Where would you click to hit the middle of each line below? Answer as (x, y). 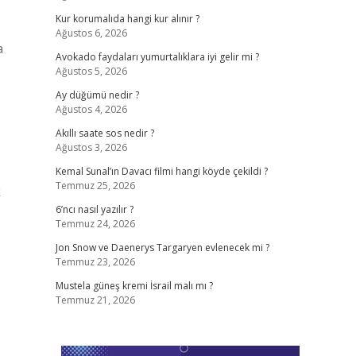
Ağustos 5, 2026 (91, 71)
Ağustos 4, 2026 (91, 109)
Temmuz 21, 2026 (95, 300)
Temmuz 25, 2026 (95, 186)
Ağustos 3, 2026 (91, 147)
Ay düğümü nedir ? (97, 95)
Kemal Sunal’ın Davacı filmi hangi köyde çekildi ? (161, 171)
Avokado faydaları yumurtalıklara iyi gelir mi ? (157, 57)
